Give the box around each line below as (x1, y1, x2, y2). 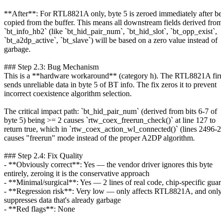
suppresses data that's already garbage (4, 195, 121, 204)
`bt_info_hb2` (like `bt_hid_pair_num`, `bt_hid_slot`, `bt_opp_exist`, (4, 27, 217, 36)
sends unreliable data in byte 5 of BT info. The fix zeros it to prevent (4, 80, 217, 89)
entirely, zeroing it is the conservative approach (4, 169, 149, 178)
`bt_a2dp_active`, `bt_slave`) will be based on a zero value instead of (4, 36, 218, 44)
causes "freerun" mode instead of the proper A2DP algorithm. (4, 133, 195, 142)
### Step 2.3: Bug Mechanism (4, 62, 99, 71)
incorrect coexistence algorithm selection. (4, 89, 132, 98)
